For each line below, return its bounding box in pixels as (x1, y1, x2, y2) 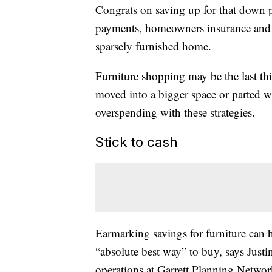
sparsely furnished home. (95, 38, 211, 54)
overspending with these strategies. (95, 104, 255, 120)
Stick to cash (95, 134, 178, 151)
